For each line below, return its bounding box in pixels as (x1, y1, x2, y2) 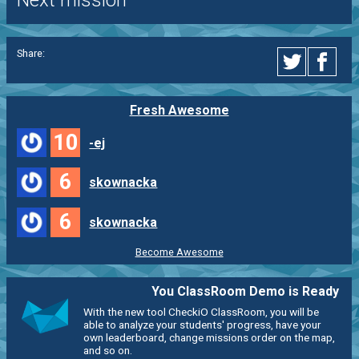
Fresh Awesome (129, 102, 229, 118)
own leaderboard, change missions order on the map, (83, 330, 335, 344)
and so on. (83, 343, 132, 357)
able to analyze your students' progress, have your (83, 317, 321, 331)
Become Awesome (135, 245, 224, 258)
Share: (16, 47, 45, 60)
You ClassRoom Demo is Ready (151, 283, 340, 299)
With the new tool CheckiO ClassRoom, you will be (83, 305, 319, 318)
